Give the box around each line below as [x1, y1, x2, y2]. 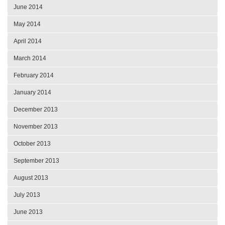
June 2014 [14, 4, 43, 11]
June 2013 [14, 208, 43, 216]
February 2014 [14, 72, 54, 79]
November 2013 [14, 123, 58, 131]
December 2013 [14, 106, 58, 114]
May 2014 [14, 21, 41, 28]
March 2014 [14, 55, 46, 62]
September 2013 [14, 157, 59, 165]
